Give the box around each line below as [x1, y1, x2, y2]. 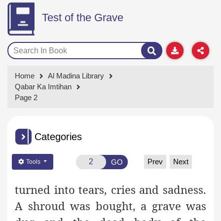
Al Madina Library [48, 72, 104, 80]
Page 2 [15, 93, 37, 102]
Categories [35, 131, 82, 143]
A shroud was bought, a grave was [15, 198, 206, 214]
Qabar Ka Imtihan [15, 82, 72, 91]
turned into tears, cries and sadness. [15, 182, 206, 197]
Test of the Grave [41, 11, 123, 24]
